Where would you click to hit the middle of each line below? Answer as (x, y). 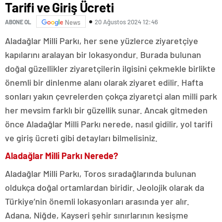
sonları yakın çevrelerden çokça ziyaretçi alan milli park (111, 96)
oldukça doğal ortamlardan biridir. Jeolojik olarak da (105, 187)
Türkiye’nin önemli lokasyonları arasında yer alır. (97, 201)
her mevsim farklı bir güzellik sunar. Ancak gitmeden (106, 110)
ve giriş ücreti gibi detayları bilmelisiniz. (81, 138)
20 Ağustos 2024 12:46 (126, 22)
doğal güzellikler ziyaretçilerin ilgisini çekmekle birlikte (110, 68)
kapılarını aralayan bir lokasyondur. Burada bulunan (103, 55)
